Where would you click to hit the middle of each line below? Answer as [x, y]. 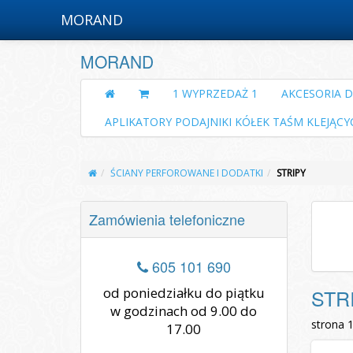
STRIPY [291, 173]
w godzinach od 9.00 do [184, 311]
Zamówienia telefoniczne [167, 219]
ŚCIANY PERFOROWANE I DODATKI [187, 173]
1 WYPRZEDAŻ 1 [215, 93]
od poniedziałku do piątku [184, 293]
